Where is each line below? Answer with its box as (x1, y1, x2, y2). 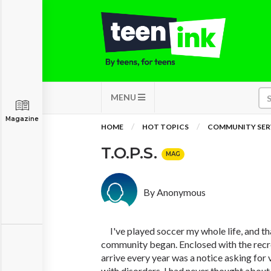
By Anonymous (143, 186, 206, 198)
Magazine (5, 115, 39, 123)
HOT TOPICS (142, 122, 189, 131)
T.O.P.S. (101, 143, 162, 163)
